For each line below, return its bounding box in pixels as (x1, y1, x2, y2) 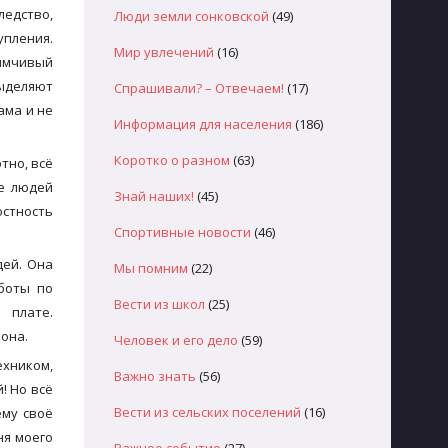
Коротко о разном (113, 151, 230, 169)
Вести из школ (113, 295, 205, 313)
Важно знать (113, 367, 196, 385)
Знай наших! (113, 187, 194, 205)
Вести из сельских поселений (113, 403, 301, 421)
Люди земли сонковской (113, 7, 269, 25)
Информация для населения (113, 115, 292, 133)
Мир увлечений (113, 43, 214, 61)
